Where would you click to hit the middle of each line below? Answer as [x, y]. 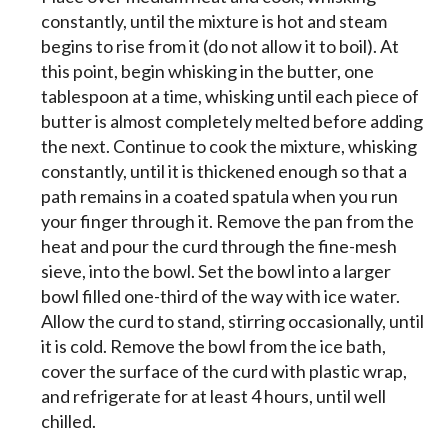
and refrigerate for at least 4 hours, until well [213, 396]
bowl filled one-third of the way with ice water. [220, 296]
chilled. [68, 421]
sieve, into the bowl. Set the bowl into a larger [216, 271]
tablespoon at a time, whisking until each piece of [230, 96]
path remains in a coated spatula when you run [219, 196]
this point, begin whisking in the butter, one [207, 71]
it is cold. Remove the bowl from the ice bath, [213, 346]
